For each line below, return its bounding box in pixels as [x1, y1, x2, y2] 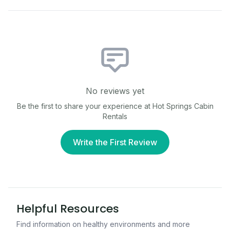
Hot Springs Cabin [152, 102, 214, 110]
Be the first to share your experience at [16, 102, 152, 110]
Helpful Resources [16, 201, 119, 217]
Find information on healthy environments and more [16, 220, 190, 228]
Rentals [103, 112, 127, 121]
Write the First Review [73, 137, 157, 147]
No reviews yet [86, 86, 144, 96]
